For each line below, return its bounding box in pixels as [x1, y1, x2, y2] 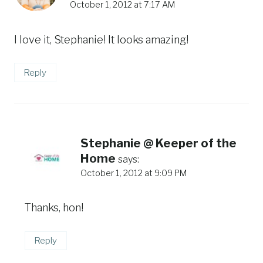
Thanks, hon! [25, 201, 83, 214]
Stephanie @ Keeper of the [80, 136, 237, 150]
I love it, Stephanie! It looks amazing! [14, 33, 188, 46]
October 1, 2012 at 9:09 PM [80, 167, 187, 178]
